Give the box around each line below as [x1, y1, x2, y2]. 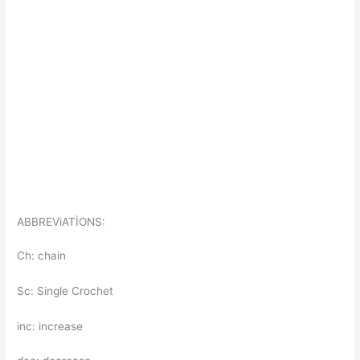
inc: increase [17, 319, 84, 333]
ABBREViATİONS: [17, 215, 106, 228]
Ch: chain [17, 248, 67, 262]
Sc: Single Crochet [17, 284, 114, 297]
